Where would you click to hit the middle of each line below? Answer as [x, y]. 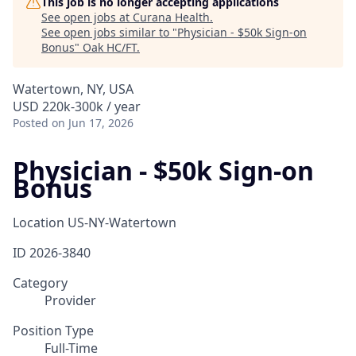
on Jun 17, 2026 [93, 123]
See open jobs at [87, 17]
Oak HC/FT [110, 47]
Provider [70, 301]
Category [40, 283]
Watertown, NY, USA [73, 89]
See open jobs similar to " [109, 32]
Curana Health [171, 17]
